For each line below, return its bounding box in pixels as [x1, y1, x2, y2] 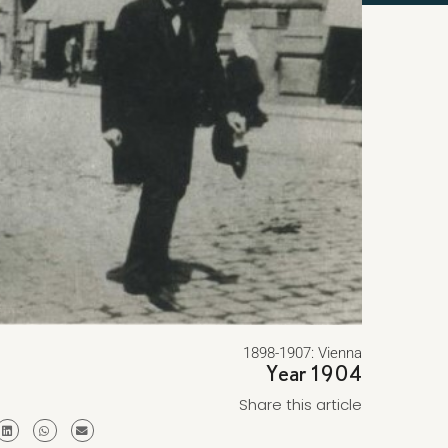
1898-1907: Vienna [242, 344, 362, 362]
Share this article [238, 394, 362, 415]
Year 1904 [266, 361, 362, 385]
